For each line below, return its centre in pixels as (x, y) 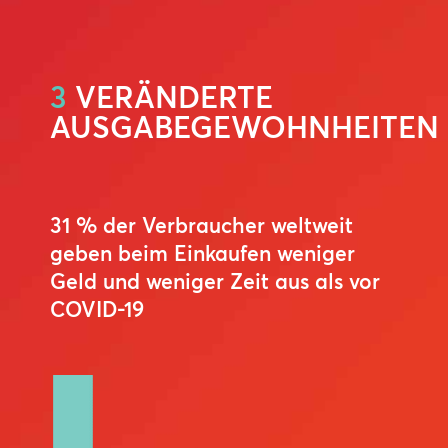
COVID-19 (97, 308)
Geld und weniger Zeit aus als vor (215, 280)
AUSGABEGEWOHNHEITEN (244, 127)
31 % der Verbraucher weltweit (201, 224)
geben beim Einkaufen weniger (202, 252)
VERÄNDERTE (170, 97)
